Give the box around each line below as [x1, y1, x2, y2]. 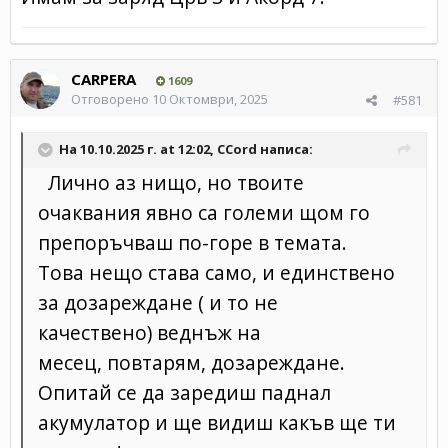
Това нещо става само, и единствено [38, 258, 395, 286]
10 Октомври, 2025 [152, 89, 268, 108]
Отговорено [71, 89, 152, 108]
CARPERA [71, 68, 136, 89]
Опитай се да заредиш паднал [38, 378, 331, 406]
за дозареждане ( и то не [38, 288, 278, 316]
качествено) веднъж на [38, 318, 261, 346]
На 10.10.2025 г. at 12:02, [59, 139, 217, 158]
